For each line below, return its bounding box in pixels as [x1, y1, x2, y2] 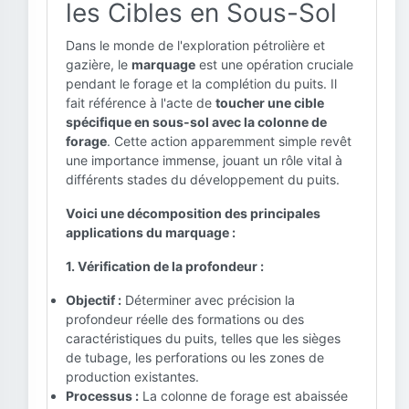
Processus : [66, 388, 139, 404]
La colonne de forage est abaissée [139, 388, 348, 404]
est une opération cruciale [195, 57, 353, 72]
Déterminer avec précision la [121, 292, 295, 308]
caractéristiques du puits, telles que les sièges [66, 330, 341, 346]
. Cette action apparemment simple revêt [107, 133, 351, 149]
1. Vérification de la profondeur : [66, 258, 264, 274]
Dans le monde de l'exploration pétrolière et [66, 37, 325, 53]
